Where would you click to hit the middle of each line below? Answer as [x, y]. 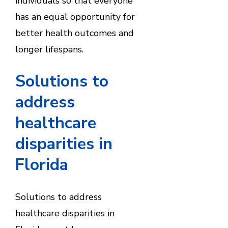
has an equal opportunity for [75, 17]
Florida [41, 165]
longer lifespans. [49, 49]
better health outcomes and [74, 33]
